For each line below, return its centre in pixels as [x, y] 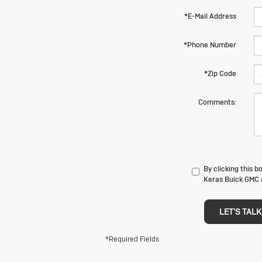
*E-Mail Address [210, 16]
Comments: [217, 102]
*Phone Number [210, 45]
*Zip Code [220, 73]
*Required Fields [132, 239]
